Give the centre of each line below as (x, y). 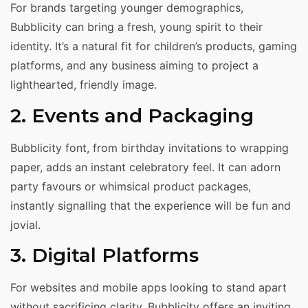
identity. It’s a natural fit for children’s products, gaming (154, 46)
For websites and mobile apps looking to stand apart (148, 288)
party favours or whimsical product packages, (131, 186)
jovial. (25, 224)
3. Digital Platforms (104, 255)
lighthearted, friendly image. (84, 85)
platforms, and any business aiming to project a (134, 66)
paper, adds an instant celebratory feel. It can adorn (145, 167)
